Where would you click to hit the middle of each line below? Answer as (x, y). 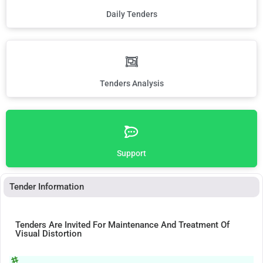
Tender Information (47, 187)
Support (131, 154)
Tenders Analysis (131, 84)
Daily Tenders (131, 14)
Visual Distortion (48, 234)
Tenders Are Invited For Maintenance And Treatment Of (122, 225)
